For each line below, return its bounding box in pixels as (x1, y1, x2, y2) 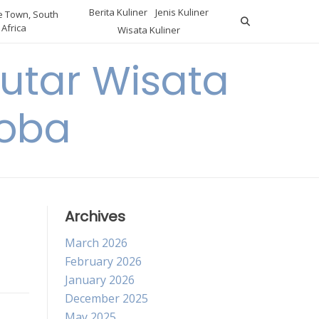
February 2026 (65, 253, 142, 269)
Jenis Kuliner (155, 6, 209, 19)
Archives (65, 206, 125, 226)
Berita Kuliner (89, 6, 148, 19)
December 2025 (65, 291, 148, 306)
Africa (1, 21, 27, 34)
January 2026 (65, 272, 135, 288)
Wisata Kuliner (117, 23, 181, 36)
